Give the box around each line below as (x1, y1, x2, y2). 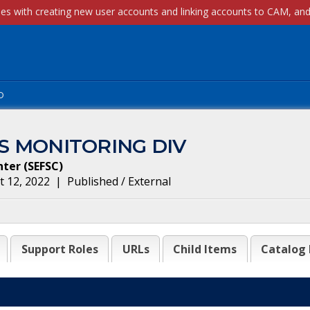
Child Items (173, 241, 237, 257)
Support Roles (21, 241, 98, 257)
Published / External (67, 174, 171, 189)
